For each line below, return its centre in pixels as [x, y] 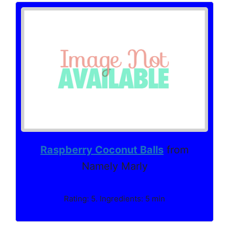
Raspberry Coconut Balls [102, 150]
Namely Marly [114, 166]
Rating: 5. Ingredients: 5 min [114, 198]
